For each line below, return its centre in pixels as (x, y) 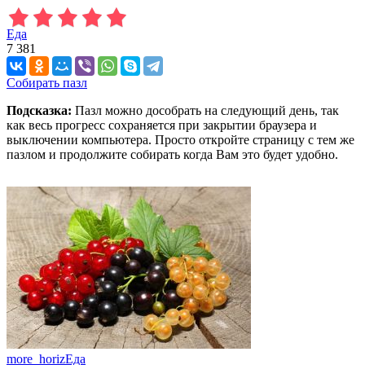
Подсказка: (39, 110)
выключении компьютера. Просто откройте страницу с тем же (180, 139)
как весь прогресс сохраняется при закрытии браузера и (162, 125)
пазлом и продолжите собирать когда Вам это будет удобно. (172, 154)
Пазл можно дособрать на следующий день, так (205, 110)
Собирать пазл (47, 82)
